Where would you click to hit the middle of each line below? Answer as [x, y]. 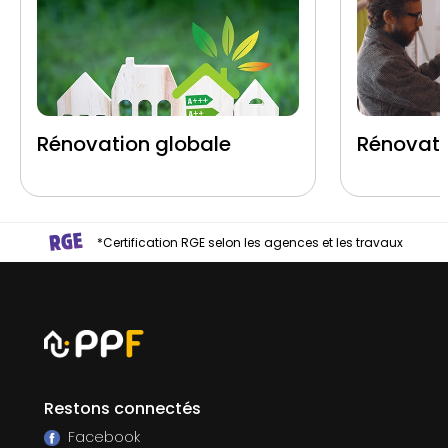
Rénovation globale [134, 143]
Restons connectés [122, 409]
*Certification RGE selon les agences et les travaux [249, 242]
